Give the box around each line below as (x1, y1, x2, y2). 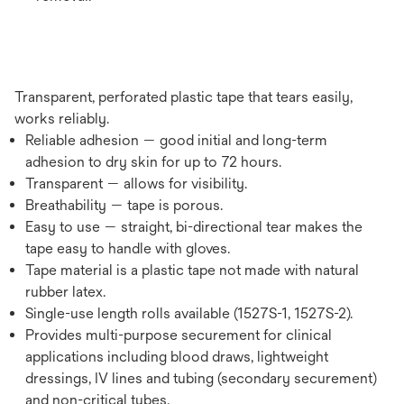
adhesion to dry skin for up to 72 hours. (25, 153, 281, 170)
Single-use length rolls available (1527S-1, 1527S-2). (25, 305, 353, 322)
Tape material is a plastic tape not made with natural (25, 262, 359, 279)
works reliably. (14, 110, 109, 127)
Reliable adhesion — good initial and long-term (25, 132, 327, 149)
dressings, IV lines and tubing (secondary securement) (25, 370, 377, 387)
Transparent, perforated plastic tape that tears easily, (14, 88, 353, 106)
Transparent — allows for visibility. (25, 175, 247, 192)
